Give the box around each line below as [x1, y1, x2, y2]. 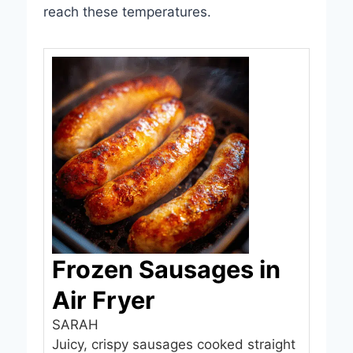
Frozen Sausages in [51, 254, 281, 284]
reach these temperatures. [43, 3, 211, 20]
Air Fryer [51, 284, 155, 314]
